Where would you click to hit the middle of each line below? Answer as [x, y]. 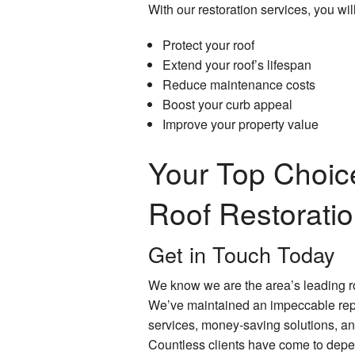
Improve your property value [240, 124]
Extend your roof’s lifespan [237, 64]
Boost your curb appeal [227, 104]
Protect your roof [208, 44]
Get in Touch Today [242, 254]
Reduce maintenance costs [239, 84]
